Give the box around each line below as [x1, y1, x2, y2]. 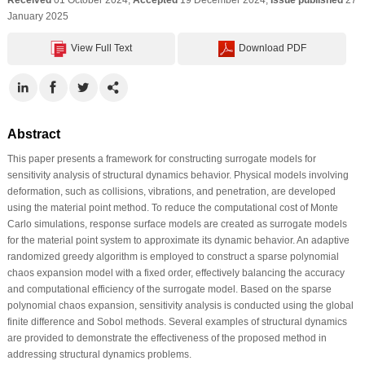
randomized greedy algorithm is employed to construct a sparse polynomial [7, 250, 339, 262]
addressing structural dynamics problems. [7, 348, 191, 360]
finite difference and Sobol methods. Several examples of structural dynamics [7, 315, 347, 328]
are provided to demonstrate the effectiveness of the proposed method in [7, 332, 327, 344]
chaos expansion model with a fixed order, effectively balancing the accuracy [7, 266, 345, 279]
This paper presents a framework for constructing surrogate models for [7, 152, 316, 165]
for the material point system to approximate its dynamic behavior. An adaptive [7, 234, 350, 246]
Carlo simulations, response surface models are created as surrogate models [7, 218, 347, 230]
